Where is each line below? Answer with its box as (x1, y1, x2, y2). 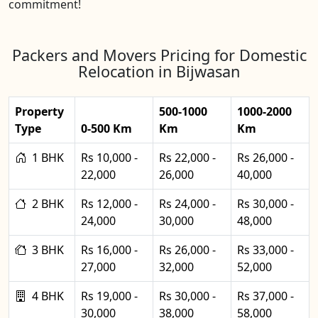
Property (15, 103, 64, 119)
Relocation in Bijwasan (78, 60, 240, 82)
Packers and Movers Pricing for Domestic (11, 44, 307, 65)
